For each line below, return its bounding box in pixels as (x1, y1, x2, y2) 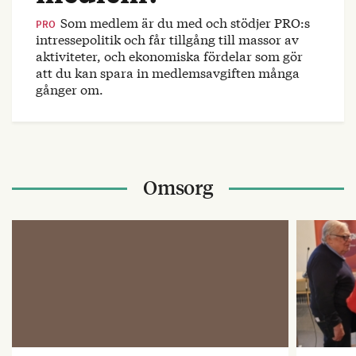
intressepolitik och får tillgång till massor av (36, 29, 299, 48)
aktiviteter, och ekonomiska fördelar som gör (36, 46, 303, 64)
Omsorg (143, 174, 213, 199)
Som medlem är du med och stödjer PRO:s (57, 13, 311, 31)
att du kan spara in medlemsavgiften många (36, 63, 300, 81)
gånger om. (36, 79, 103, 98)
